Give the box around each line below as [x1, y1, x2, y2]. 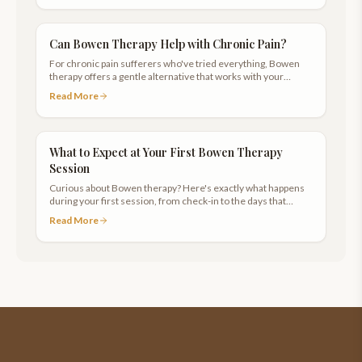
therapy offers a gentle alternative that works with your [49, 70, 284, 82]
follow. [49, 208, 78, 220]
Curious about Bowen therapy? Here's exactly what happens [49, 182, 305, 194]
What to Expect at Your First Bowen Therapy [49, 145, 283, 160]
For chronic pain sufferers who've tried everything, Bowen [49, 57, 300, 69]
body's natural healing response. [49, 83, 188, 95]
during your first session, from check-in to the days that [49, 195, 286, 207]
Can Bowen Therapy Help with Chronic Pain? [49, 36, 287, 52]
